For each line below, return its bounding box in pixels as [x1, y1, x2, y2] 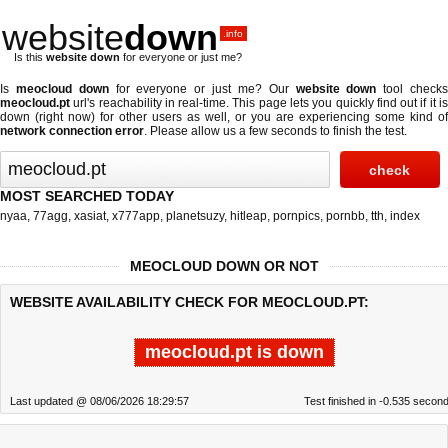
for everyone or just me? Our [108, 82, 296, 96]
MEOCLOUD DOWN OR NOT [129, 258, 319, 274]
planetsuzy [166, 209, 224, 223]
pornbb [326, 209, 365, 223]
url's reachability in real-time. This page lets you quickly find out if [70, 96, 430, 110]
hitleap [230, 209, 267, 223]
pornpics [273, 209, 320, 223]
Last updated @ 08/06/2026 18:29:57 [10, 395, 189, 407]
